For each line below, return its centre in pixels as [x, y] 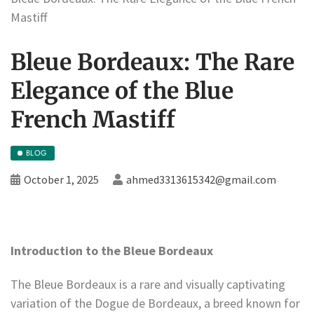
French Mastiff [93, 120]
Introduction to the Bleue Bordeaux [112, 250]
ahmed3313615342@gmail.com [201, 179]
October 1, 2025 [61, 179]
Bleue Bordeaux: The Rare [152, 62]
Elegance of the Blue [122, 91]
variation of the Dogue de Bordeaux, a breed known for [155, 303]
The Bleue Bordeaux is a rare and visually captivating [148, 284]
